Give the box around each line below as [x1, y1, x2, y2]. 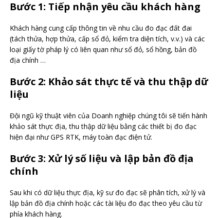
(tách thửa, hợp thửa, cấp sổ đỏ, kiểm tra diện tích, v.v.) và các [10, 34, 205, 44]
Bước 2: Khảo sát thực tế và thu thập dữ [10, 75, 208, 89]
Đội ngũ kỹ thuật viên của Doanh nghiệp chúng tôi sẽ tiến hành [10, 111, 207, 121]
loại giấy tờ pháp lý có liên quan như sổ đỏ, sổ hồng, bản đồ [10, 45, 197, 54]
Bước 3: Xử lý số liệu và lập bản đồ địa [10, 152, 194, 165]
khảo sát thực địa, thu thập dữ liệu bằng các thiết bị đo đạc [10, 122, 197, 131]
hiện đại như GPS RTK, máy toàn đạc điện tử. [10, 132, 152, 142]
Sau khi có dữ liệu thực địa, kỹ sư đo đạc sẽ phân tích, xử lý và [10, 188, 205, 198]
